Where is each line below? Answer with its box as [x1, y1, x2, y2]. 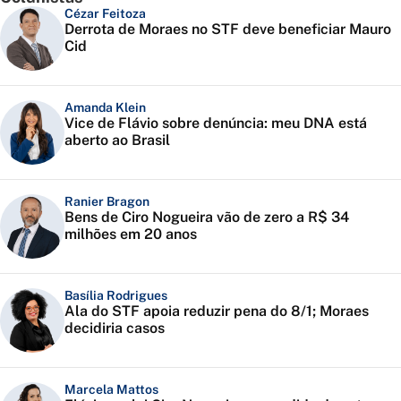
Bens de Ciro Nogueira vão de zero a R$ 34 [64, 209, 349, 226]
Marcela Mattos [64, 382, 158, 397]
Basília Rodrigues [64, 288, 167, 303]
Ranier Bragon [64, 194, 149, 209]
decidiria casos [64, 320, 165, 337]
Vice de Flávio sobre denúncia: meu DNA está [64, 115, 367, 132]
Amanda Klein [64, 100, 146, 115]
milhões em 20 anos [64, 226, 197, 243]
